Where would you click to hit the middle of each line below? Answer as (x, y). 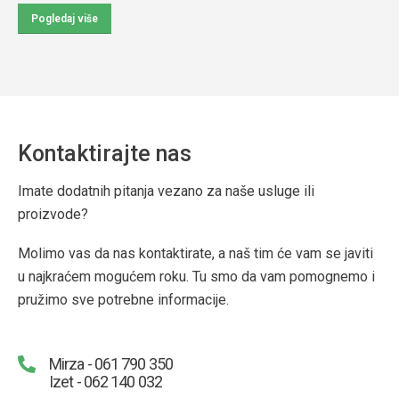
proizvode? (53, 214)
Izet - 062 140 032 (106, 382)
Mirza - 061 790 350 (111, 364)
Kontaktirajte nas (105, 153)
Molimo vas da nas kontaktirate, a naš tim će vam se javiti (195, 254)
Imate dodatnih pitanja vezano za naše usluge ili (166, 191)
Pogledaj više (64, 18)
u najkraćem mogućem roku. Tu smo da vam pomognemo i (196, 277)
